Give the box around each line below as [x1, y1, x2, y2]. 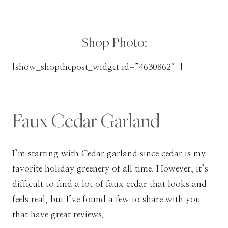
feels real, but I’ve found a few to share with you [12, 194, 201, 204]
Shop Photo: [81, 33, 147, 50]
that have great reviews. [12, 210, 104, 219]
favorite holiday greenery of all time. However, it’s [12, 164, 208, 173]
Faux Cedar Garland [12, 107, 160, 133]
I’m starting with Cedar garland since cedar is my [12, 149, 206, 158]
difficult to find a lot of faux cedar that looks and [12, 179, 207, 188]
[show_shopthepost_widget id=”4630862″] [12, 62, 183, 71]
